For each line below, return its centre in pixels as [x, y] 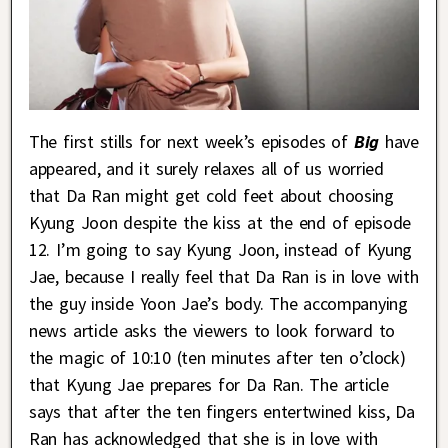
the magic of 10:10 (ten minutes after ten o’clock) [217, 358]
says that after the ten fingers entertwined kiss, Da [222, 412]
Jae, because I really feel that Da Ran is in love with [224, 277]
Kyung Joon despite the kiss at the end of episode [220, 223]
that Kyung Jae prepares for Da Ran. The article [209, 385]
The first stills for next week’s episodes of [191, 142]
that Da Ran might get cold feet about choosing [211, 196]
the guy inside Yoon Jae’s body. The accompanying [218, 304]
